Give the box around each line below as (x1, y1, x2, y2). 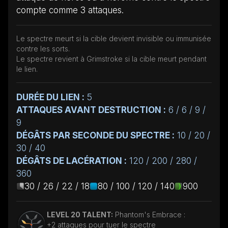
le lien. (16, 64, 38, 73)
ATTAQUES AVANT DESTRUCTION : (16, 104, 166, 115)
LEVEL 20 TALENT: (47, 210, 113, 219)
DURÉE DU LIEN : (16, 92, 84, 102)
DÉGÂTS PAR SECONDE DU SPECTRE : (16, 130, 175, 140)
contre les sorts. (16, 44, 70, 53)
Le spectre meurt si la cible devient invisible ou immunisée (16, 34, 211, 43)
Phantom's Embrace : (115, 210, 185, 219)
